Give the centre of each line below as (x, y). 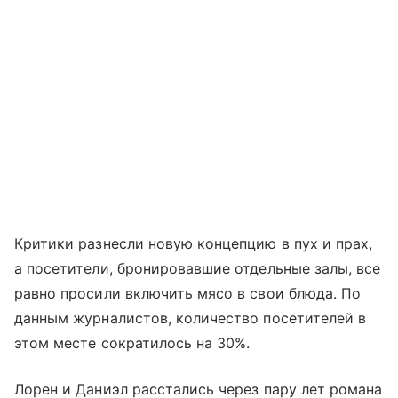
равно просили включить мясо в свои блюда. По (188, 293)
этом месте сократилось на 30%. (132, 342)
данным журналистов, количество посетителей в (191, 318)
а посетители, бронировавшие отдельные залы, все (198, 268)
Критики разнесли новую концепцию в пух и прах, (194, 243)
